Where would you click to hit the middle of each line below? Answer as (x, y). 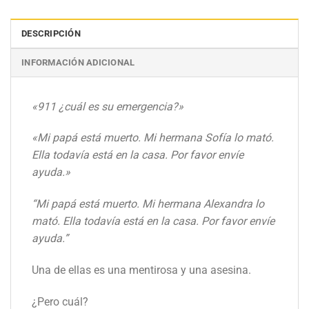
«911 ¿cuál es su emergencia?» (108, 106)
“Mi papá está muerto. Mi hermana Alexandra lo (148, 204)
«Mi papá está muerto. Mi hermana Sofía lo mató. (153, 138)
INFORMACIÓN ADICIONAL (78, 62)
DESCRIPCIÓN (51, 33)
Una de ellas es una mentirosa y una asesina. (141, 270)
